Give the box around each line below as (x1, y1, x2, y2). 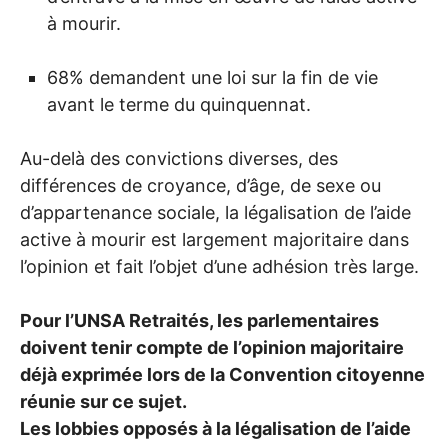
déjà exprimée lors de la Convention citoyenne (20, 364, 425, 386)
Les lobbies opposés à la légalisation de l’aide (20, 418, 411, 440)
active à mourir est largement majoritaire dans (20, 229, 409, 251)
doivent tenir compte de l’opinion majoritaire (20, 337, 404, 359)
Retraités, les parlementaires (125, 310, 379, 332)
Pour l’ (20, 310, 74, 332)
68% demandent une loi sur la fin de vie (47, 67, 378, 89)
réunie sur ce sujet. (20, 391, 187, 413)
